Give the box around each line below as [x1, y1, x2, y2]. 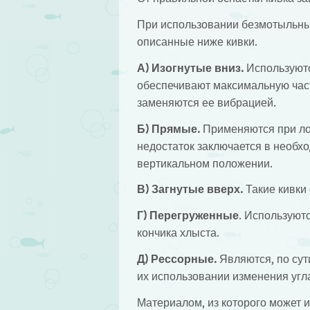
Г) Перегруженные [136, 210, 239, 222]
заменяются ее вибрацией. [136, 96, 276, 109]
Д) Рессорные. [136, 253, 217, 266]
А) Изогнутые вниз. [136, 62, 244, 74]
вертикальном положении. [136, 157, 273, 170]
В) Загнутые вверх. [136, 183, 243, 196]
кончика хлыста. [136, 227, 219, 239]
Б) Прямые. [136, 122, 200, 135]
